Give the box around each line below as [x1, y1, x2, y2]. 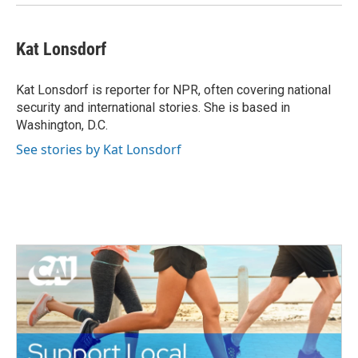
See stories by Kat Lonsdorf [16, 141, 181, 158]
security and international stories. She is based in [16, 100, 290, 115]
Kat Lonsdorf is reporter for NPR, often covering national [16, 82, 331, 97]
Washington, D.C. [16, 117, 108, 133]
